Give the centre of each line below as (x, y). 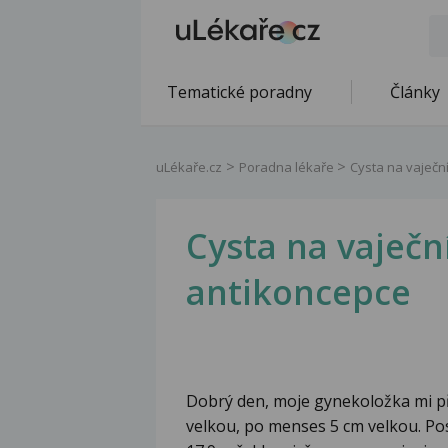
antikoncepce (298, 292)
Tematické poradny (239, 92)
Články (415, 92)
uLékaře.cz (189, 167)
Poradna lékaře (288, 167)
